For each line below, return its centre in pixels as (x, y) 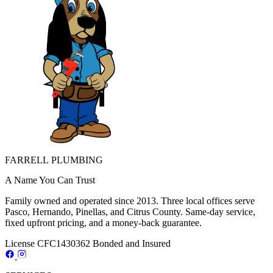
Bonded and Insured (132, 244)
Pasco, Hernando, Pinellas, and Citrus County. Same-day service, (130, 212)
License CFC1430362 (48, 244)
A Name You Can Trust (50, 180)
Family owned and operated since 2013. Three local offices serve (130, 201)
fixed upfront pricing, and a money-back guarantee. (103, 223)
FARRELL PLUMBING (54, 160)
